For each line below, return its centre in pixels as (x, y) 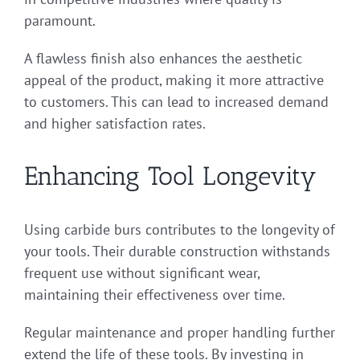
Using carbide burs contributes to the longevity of (180, 230)
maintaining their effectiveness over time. (155, 295)
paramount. (60, 21)
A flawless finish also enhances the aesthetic (163, 59)
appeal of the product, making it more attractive (174, 80)
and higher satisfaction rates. (115, 124)
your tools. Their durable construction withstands (177, 252)
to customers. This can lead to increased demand (176, 102)
